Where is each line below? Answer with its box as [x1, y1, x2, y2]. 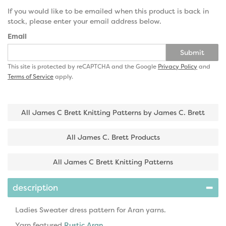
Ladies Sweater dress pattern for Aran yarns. [15, 205, 166, 214]
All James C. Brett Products [66, 133, 160, 142]
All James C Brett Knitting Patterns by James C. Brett [21, 108, 205, 117]
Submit [180, 48, 204, 57]
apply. [53, 73, 73, 81]
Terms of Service [8, 73, 53, 81]
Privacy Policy [158, 63, 197, 71]
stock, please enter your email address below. [8, 17, 161, 26]
